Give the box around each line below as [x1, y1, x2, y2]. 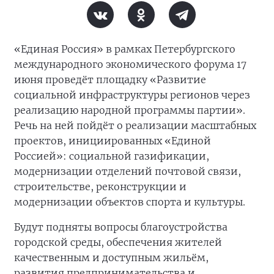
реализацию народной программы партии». [14, 104, 245, 116]
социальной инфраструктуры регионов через [14, 89, 250, 101]
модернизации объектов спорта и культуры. [14, 196, 248, 208]
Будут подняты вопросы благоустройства [14, 221, 228, 233]
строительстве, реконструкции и [14, 180, 187, 193]
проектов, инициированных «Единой [14, 135, 211, 147]
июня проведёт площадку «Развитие [14, 73, 206, 86]
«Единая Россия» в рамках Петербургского [14, 43, 235, 55]
